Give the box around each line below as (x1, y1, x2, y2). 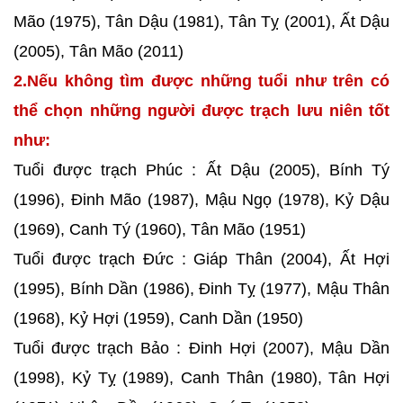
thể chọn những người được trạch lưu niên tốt (13, 102, 390, 120)
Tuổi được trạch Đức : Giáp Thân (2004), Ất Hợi (13, 250, 390, 268)
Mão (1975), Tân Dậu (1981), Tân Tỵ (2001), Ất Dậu (13, 13, 390, 31)
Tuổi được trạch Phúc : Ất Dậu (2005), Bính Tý (13, 161, 390, 179)
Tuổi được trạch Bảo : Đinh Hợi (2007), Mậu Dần (13, 339, 390, 357)
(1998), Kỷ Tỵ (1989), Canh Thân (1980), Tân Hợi (13, 369, 390, 387)
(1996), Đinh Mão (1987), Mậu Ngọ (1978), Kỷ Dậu (13, 191, 390, 209)
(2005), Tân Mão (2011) (13, 42, 184, 60)
